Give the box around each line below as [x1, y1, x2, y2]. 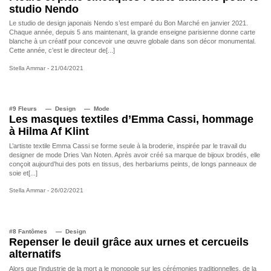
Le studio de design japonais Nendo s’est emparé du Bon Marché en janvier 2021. [9, 19, 248, 27]
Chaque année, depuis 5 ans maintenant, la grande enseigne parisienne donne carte [9, 28, 255, 36]
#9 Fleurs [9, 105, 37, 113]
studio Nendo [9, 2, 79, 15]
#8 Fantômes [9, 228, 47, 235]
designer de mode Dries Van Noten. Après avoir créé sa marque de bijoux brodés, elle [9, 151, 260, 158]
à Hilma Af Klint [9, 125, 89, 138]
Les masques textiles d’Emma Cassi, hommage [9, 113, 253, 126]
